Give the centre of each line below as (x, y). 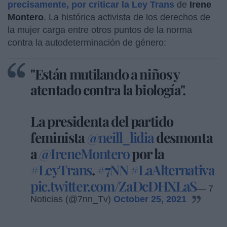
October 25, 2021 (150, 199)
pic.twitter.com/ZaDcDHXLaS (113, 186)
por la (147, 153)
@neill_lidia (120, 137)
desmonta (183, 137)
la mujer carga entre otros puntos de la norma (100, 30)
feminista (59, 137)
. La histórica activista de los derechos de (127, 17)
